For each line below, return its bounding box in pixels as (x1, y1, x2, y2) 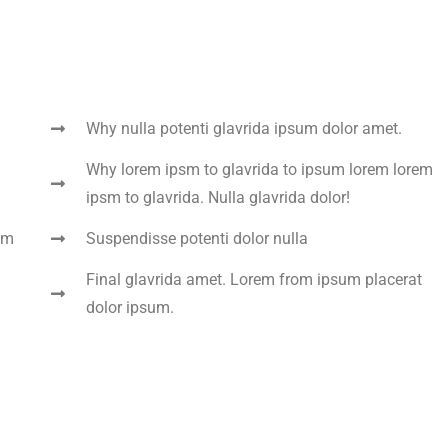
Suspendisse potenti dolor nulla (86, 229, 309, 249)
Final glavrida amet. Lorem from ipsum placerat (86, 270, 423, 290)
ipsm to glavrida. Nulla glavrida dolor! (86, 188, 351, 208)
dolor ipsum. (86, 298, 175, 318)
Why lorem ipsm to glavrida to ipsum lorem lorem (86, 160, 434, 180)
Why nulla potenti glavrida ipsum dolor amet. (86, 119, 403, 139)
